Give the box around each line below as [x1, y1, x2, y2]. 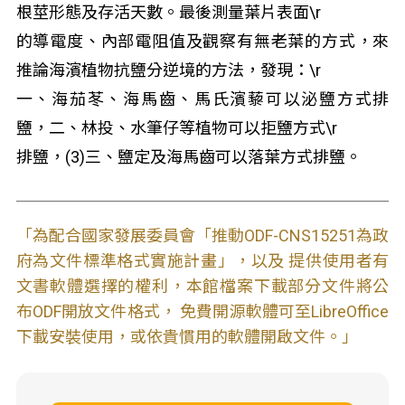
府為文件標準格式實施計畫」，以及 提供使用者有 [15, 251, 390, 270]
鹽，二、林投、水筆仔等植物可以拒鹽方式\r [15, 118, 337, 137]
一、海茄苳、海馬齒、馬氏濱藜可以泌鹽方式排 [15, 89, 390, 108]
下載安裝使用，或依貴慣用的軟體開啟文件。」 [15, 327, 358, 346]
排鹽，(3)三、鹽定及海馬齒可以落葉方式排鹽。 [15, 147, 362, 166]
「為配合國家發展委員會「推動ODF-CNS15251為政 [15, 226, 390, 245]
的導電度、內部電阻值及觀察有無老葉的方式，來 [15, 32, 390, 51]
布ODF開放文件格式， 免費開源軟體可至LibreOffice [15, 302, 390, 321]
